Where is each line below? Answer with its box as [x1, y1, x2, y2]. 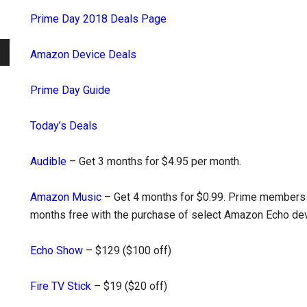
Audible [30, 155, 66, 168]
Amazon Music [30, 191, 101, 204]
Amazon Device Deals [30, 48, 136, 61]
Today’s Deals [30, 119, 97, 132]
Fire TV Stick [30, 280, 91, 293]
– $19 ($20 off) [91, 280, 167, 293]
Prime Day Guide [30, 84, 110, 97]
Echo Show [30, 244, 83, 257]
